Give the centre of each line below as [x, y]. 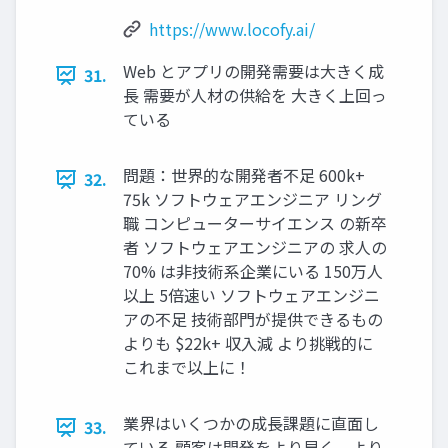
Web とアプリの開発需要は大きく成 [253, 71]
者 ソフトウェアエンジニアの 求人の [255, 247]
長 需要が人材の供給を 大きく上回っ [255, 95]
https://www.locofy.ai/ [232, 29]
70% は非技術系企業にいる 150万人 [253, 271]
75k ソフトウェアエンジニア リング [252, 199]
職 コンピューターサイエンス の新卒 [255, 223]
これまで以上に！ [187, 367]
